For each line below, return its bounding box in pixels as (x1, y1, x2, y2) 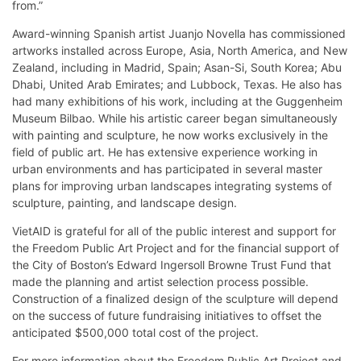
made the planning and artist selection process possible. (12, 274, 309, 288)
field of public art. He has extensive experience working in (12, 144, 317, 159)
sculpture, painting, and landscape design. (12, 195, 237, 210)
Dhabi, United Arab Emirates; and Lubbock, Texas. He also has (12, 77, 342, 91)
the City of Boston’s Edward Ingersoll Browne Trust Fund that (12, 257, 331, 272)
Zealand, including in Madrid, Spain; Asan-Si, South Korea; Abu (12, 60, 342, 74)
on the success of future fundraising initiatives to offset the (12, 308, 322, 322)
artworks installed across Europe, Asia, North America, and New (12, 43, 347, 57)
